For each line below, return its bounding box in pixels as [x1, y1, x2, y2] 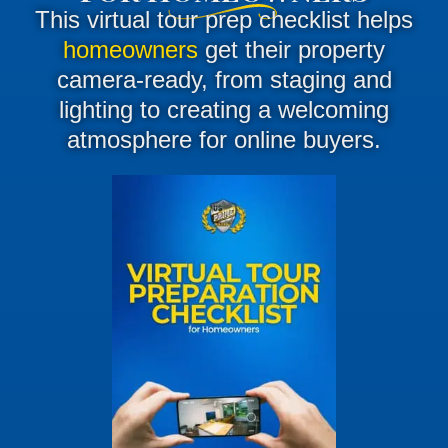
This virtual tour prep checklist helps [35, 6, 413, 34]
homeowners [63, 36, 198, 64]
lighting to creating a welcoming [59, 96, 389, 124]
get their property [198, 36, 385, 64]
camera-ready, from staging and [56, 66, 392, 94]
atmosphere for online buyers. [67, 126, 381, 154]
